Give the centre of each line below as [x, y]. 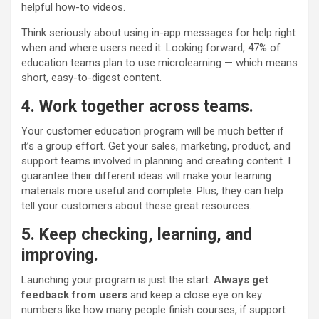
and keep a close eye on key [195, 295]
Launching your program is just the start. [117, 280]
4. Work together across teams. [137, 107]
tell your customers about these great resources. [136, 206]
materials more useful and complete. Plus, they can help [152, 191]
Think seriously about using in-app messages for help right [158, 33]
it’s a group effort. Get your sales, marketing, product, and [156, 146]
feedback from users [74, 295]
